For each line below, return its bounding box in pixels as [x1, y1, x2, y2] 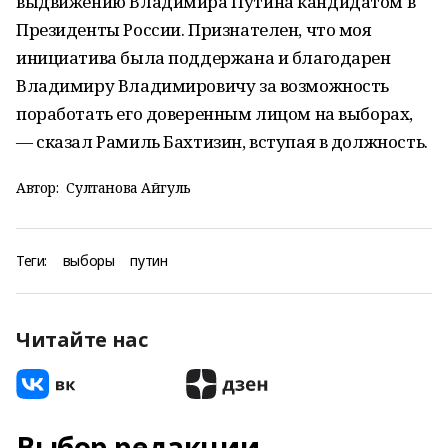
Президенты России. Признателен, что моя [16, 18, 372, 41]
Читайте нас [16, 326, 148, 353]
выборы [62, 251, 115, 270]
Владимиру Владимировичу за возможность [16, 74, 390, 97]
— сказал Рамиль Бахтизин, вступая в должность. [16, 130, 428, 153]
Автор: [16, 178, 59, 197]
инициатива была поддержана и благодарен [16, 46, 391, 69]
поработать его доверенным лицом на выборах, [16, 102, 413, 125]
